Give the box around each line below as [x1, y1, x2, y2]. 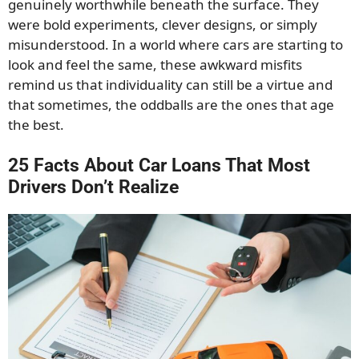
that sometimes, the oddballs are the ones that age [8, 95, 334, 114]
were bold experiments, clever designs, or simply [8, 14, 317, 34]
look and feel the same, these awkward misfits [8, 54, 302, 74]
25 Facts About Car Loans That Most [8, 155, 310, 177]
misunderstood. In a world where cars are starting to [8, 34, 343, 54]
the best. [8, 115, 64, 134]
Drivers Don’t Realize [8, 176, 179, 199]
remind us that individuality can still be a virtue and [8, 75, 333, 94]
